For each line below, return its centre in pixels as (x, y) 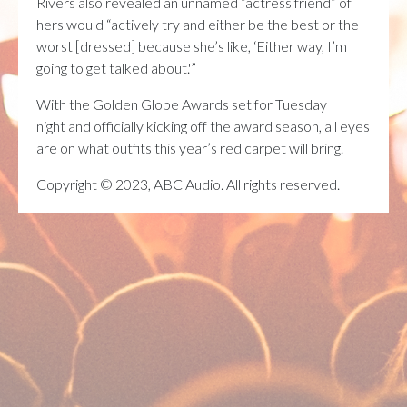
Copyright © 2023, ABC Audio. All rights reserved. (188, 184)
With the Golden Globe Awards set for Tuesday (182, 104)
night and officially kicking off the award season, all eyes (203, 126)
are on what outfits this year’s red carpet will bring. (190, 148)
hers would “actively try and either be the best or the (198, 25)
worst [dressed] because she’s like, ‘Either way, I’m (192, 46)
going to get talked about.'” (116, 68)
